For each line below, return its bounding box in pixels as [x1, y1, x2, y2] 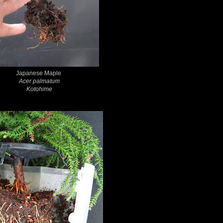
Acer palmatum [19, 78, 60, 85]
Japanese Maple [16, 70, 63, 77]
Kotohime [26, 86, 52, 93]
